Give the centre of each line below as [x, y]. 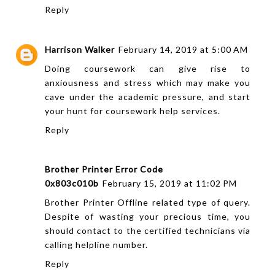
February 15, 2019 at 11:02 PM [170, 184]
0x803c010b [72, 184]
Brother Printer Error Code [104, 169]
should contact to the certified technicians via [148, 231]
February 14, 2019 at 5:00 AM [183, 49]
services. [199, 110]
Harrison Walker [80, 49]
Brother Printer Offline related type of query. [148, 203]
